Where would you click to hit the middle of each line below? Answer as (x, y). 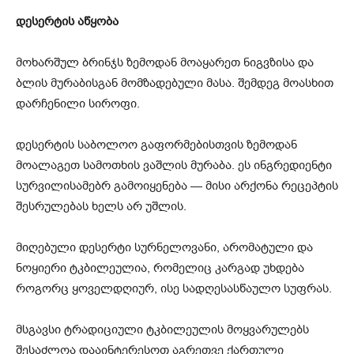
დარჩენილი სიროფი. (78, 103)
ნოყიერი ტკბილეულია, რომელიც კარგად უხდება (160, 267)
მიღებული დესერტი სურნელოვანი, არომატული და (164, 247)
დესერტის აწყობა (67, 21)
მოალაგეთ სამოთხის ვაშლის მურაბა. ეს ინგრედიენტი (174, 165)
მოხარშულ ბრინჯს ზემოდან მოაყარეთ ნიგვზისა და (165, 62)
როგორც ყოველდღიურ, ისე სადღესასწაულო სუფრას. (174, 288)
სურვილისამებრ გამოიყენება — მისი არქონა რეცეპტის (177, 185)
